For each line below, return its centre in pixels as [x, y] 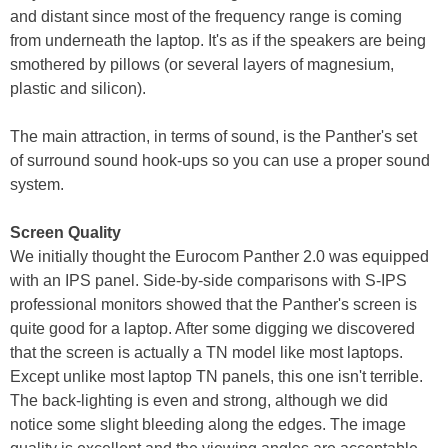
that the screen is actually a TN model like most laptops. [206, 352]
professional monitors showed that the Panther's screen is [213, 304]
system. [37, 184]
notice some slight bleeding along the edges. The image [208, 424]
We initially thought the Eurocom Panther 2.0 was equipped [219, 256]
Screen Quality [65, 232]
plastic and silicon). [78, 88]
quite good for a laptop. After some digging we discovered [212, 328]
